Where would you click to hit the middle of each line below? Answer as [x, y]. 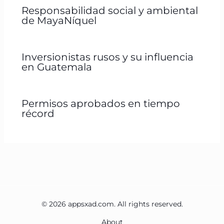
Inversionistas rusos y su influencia [107, 57]
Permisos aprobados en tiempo [100, 103]
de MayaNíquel [59, 20]
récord [38, 113]
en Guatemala [56, 67]
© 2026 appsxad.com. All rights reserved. [112, 204]
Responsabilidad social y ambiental [109, 10]
